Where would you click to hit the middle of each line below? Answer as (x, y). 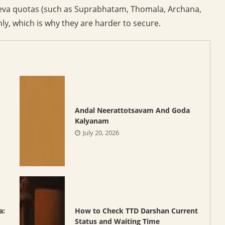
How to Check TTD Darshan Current (136, 211)
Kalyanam (92, 121)
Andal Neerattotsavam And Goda (132, 110)
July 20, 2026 (101, 133)
